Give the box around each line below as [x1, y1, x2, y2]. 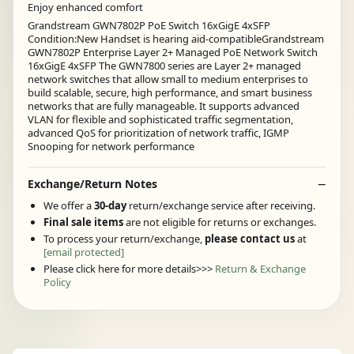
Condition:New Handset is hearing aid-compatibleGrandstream [28, 32, 324, 47]
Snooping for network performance [28, 139, 194, 154]
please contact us [205, 231, 295, 246]
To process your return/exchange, [43, 231, 205, 246]
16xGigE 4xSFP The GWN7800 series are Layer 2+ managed [28, 58, 301, 73]
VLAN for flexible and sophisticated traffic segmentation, [28, 112, 293, 127]
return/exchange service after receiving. [129, 198, 315, 213]
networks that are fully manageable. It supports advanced [28, 99, 299, 114]
